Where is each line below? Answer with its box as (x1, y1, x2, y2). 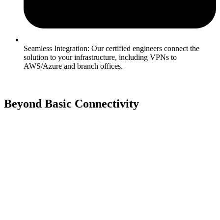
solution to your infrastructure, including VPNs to (24, 53, 177, 62)
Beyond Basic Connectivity (4, 97, 139, 110)
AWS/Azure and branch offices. (24, 62, 123, 71)
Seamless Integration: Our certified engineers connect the (24, 44, 199, 53)
